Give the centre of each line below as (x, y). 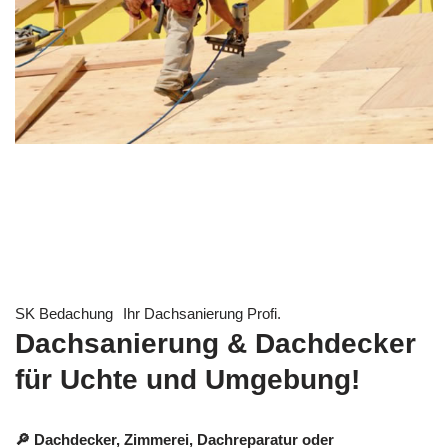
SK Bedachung (64, 314)
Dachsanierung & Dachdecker (215, 344)
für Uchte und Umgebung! (187, 380)
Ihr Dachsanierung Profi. (202, 314)
